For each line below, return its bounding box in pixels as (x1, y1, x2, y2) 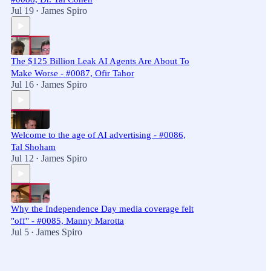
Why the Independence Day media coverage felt (11, 204, 194, 214)
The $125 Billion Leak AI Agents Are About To (11, 56, 189, 66)
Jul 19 (11, 5, 34, 16)
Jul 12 (11, 153, 34, 163)
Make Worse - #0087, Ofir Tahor (11, 68, 134, 78)
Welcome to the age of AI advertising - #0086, (11, 130, 186, 140)
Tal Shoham (11, 142, 56, 152)
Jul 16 (11, 79, 34, 90)
